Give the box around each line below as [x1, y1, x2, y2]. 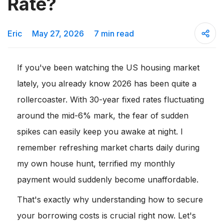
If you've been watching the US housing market [17, 62, 199, 73]
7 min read [94, 28, 134, 38]
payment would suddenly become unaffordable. [17, 174, 198, 185]
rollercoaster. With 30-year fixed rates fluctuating [17, 94, 204, 105]
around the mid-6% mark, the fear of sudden [17, 110, 188, 121]
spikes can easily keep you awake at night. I [17, 126, 183, 137]
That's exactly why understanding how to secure [17, 194, 203, 205]
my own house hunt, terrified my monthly [17, 158, 175, 169]
